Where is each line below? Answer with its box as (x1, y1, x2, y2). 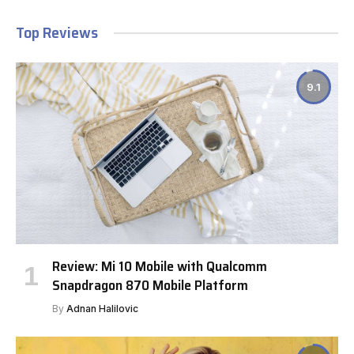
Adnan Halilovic (66, 302, 138, 314)
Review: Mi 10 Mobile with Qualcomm (52, 254, 267, 277)
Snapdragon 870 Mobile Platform (52, 273, 248, 296)
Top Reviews (16, 20, 98, 46)
